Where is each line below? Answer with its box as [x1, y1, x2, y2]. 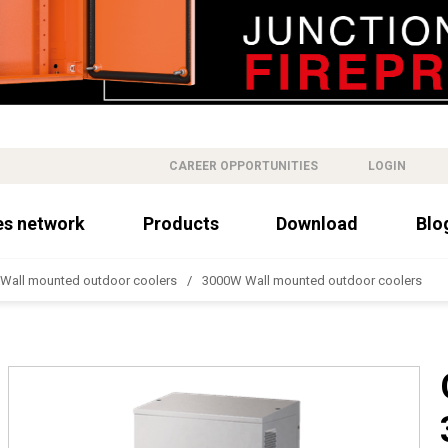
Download [276, 212, 359, 234]
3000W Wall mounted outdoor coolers [202, 272, 422, 288]
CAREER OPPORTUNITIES [169, 159, 318, 173]
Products [142, 212, 219, 234]
